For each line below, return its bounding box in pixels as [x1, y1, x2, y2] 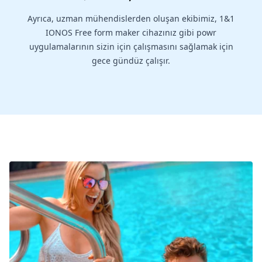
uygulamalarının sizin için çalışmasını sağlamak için [29, 41, 233, 53]
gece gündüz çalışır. [92, 55, 170, 67]
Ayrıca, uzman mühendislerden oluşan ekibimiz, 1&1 [27, 13, 235, 25]
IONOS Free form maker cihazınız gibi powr [46, 27, 216, 39]
